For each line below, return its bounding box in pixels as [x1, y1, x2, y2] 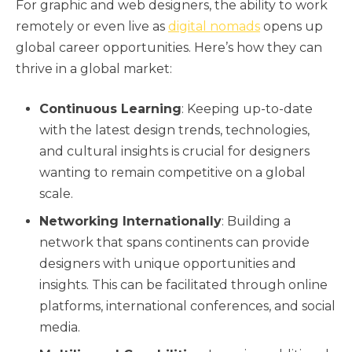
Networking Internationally [39, 213, 222, 229]
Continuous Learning [39, 101, 181, 116]
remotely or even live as [16, 18, 168, 34]
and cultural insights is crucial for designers [39, 143, 310, 159]
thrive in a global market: [16, 60, 172, 76]
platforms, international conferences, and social [39, 298, 335, 313]
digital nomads [168, 18, 260, 34]
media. [39, 319, 80, 335]
